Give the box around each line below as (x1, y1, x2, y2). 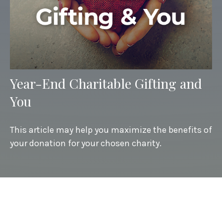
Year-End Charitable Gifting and (10, 74, 202, 93)
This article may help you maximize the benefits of (10, 124, 212, 136)
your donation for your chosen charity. (10, 138, 162, 149)
